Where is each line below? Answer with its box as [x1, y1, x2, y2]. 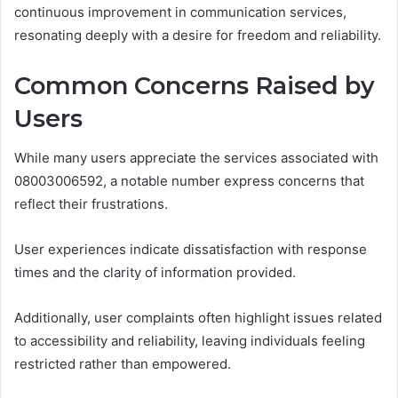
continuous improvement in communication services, [14, 3, 346, 20]
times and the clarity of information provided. [14, 264, 296, 282]
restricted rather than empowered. [14, 355, 231, 373]
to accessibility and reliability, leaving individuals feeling [14, 332, 365, 350]
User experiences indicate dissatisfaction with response [14, 241, 367, 259]
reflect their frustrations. [14, 195, 168, 213]
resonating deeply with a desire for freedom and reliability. [14, 26, 381, 44]
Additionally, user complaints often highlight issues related [14, 309, 382, 327]
